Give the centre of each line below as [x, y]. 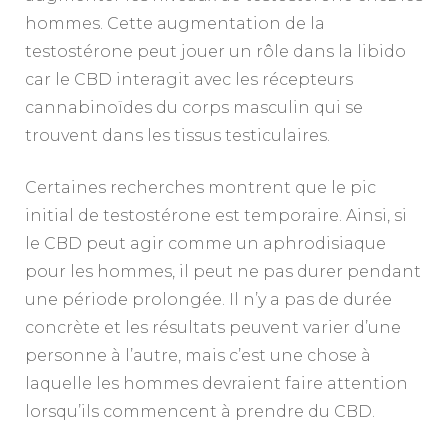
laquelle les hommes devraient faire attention [216, 383]
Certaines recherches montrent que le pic [200, 187]
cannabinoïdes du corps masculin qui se [194, 107]
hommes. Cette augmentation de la [175, 23]
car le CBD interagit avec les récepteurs [189, 79]
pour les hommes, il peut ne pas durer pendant [223, 271]
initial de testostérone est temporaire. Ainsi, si [216, 215]
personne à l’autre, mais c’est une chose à [198, 355]
